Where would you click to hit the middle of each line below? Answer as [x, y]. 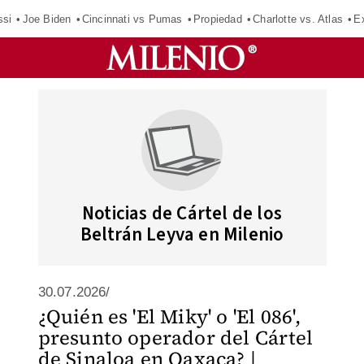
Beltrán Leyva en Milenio [182, 234]
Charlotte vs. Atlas [298, 19]
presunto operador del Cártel [175, 338]
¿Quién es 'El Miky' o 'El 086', [169, 316]
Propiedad [218, 19]
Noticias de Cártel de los [182, 213]
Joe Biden [47, 19]
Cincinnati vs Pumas [132, 19]
